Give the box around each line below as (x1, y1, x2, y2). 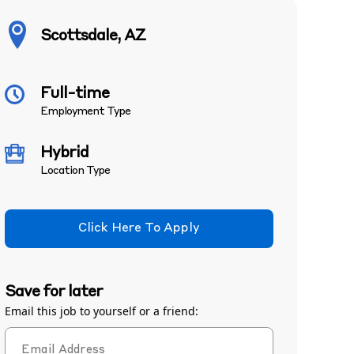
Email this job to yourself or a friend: (5, 303, 198, 318)
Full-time (40, 86, 109, 102)
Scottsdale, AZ (40, 28, 145, 44)
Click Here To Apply (78, 222, 200, 235)
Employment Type (40, 106, 130, 117)
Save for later (5, 284, 103, 300)
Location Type (40, 165, 110, 176)
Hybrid (40, 145, 88, 161)
